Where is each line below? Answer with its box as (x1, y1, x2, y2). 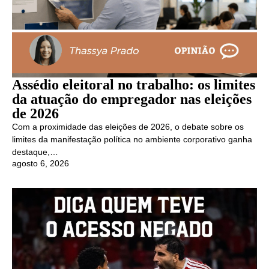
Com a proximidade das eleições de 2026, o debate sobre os (12, 122, 244, 132)
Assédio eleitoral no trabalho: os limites (12, 77, 255, 93)
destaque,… (12, 147, 58, 157)
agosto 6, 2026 (12, 158, 69, 168)
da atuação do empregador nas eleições (12, 91, 252, 107)
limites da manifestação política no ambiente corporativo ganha (12, 134, 252, 145)
